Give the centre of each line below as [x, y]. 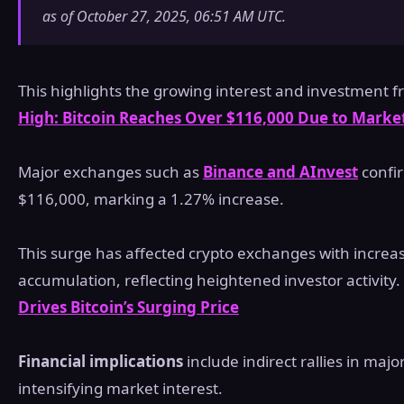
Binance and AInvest [280, 172]
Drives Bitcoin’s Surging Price [129, 308]
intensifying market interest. [120, 389]
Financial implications [101, 362]
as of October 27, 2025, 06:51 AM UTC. [164, 17]
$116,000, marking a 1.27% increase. [151, 199]
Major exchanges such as [110, 172]
